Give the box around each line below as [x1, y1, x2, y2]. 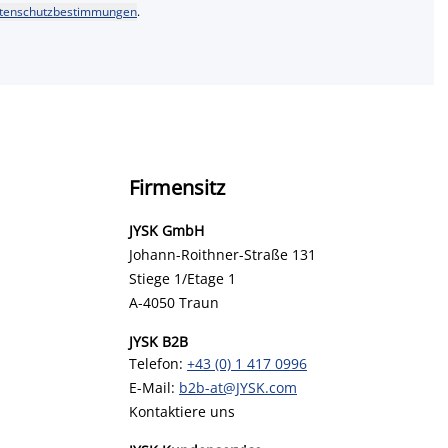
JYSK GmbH [129, 221, 208, 240]
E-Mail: [129, 378, 179, 397]
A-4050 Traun [129, 293, 219, 312]
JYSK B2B [129, 332, 188, 351]
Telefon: [129, 354, 187, 373]
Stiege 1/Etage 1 [129, 269, 236, 288]
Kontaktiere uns [129, 402, 235, 421]
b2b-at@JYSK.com [179, 378, 297, 397]
